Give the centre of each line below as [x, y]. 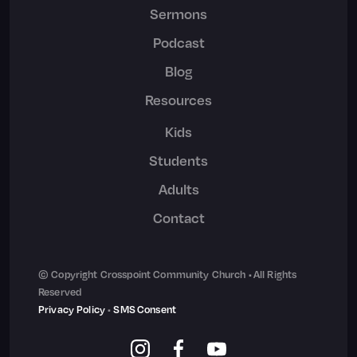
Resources [178, 100]
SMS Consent [145, 310]
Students [178, 161]
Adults [178, 189]
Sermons [178, 14]
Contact [178, 218]
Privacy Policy [72, 310]
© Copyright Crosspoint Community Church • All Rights [168, 275]
